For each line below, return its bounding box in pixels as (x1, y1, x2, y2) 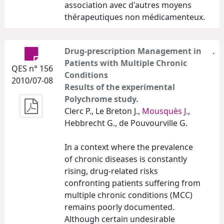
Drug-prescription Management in (64, 45, 201, 56)
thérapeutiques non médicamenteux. (64, 11, 205, 22)
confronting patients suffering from (64, 177, 200, 188)
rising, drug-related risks (64, 165, 158, 176)
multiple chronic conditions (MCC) (64, 189, 192, 200)
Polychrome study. (64, 93, 138, 104)
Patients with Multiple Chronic (64, 57, 187, 68)
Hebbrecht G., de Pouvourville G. (64, 117, 187, 128)
